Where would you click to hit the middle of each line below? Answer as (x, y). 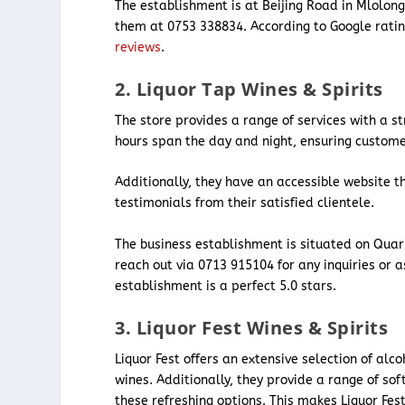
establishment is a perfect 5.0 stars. (226, 286)
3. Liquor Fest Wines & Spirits (252, 328)
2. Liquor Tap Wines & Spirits (249, 89)
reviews (138, 47)
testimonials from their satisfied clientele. (245, 203)
